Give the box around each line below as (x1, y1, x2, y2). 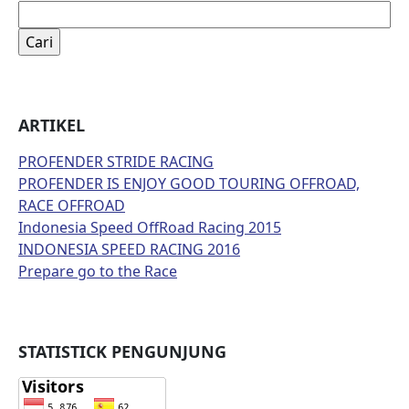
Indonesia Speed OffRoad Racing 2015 (18, 217, 281, 237)
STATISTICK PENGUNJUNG (18, 341, 226, 362)
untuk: (17, 23, 62, 43)
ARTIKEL (18, 114, 85, 136)
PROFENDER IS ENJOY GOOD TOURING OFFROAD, (18, 173, 360, 194)
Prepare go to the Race (18, 261, 177, 281)
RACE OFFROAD (18, 195, 125, 215)
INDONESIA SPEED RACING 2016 (18, 239, 240, 259)
